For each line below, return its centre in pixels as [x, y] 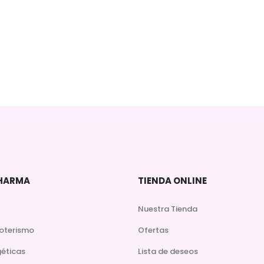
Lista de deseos [168, 251]
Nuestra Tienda [168, 209]
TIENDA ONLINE [172, 180]
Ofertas [153, 230]
